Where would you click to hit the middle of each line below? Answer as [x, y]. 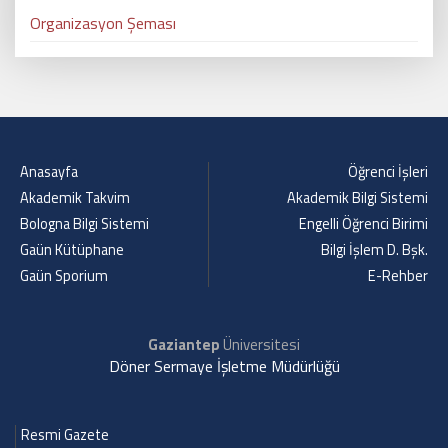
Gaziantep [184, 344]
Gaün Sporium [64, 276]
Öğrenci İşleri [388, 172]
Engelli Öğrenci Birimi [363, 224]
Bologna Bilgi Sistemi [84, 224]
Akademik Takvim [75, 198]
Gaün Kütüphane [72, 250]
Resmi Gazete [65, 435]
